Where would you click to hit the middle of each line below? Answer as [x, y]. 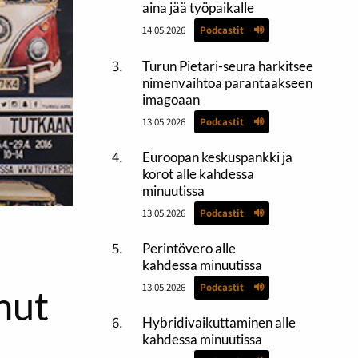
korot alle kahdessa [198, 173]
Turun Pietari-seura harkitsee [227, 66]
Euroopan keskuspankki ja [217, 157]
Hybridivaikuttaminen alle [219, 323]
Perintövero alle [189, 248]
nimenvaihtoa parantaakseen [227, 82]
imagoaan [171, 99]
